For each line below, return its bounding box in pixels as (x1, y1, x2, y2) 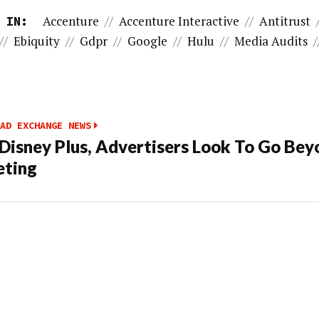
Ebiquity (13, 32, 60, 49)
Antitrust (259, 12, 311, 29)
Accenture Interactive (119, 12, 240, 29)
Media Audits (234, 32, 308, 49)
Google (127, 32, 167, 49)
